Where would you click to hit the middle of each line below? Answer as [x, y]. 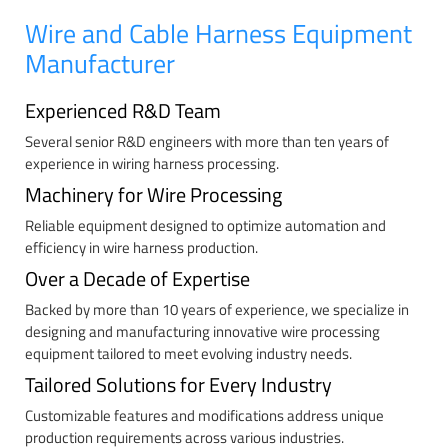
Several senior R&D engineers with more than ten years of [207, 142]
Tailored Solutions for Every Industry [178, 385]
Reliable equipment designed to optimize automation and [205, 226]
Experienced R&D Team [123, 111]
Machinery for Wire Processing [153, 195]
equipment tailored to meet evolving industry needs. [188, 354]
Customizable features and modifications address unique [204, 416]
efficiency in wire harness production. [141, 248]
